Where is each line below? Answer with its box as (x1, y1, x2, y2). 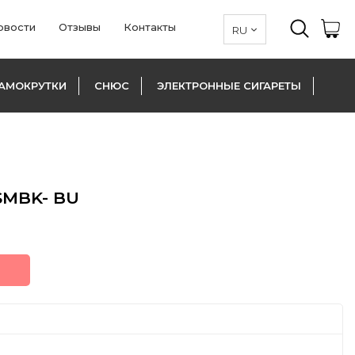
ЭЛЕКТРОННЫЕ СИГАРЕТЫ (157, 79, 301, 92)
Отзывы (59, 21, 101, 33)
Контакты (124, 21, 176, 33)
